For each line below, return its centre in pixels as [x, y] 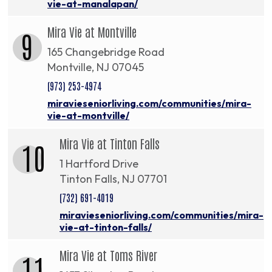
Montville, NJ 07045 [96, 67]
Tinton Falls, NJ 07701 [113, 178]
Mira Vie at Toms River [108, 255]
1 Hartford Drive [99, 163]
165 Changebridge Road [106, 52]
